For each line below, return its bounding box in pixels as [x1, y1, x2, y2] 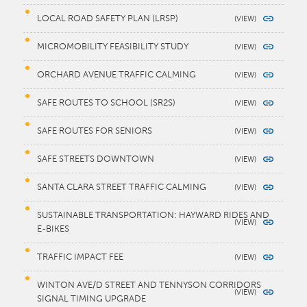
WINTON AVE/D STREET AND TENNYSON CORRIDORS [37, 280, 262, 291]
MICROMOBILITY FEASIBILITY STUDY [37, 42, 189, 52]
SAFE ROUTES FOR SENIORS [37, 126, 153, 136]
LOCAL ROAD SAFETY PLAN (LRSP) [37, 14, 179, 24]
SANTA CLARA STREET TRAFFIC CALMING [37, 182, 207, 193]
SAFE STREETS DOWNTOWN [37, 154, 155, 164]
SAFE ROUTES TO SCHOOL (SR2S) [37, 98, 176, 108]
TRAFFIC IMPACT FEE [37, 252, 124, 262]
